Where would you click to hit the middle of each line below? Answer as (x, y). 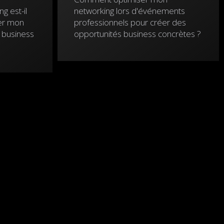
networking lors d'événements (129, 11)
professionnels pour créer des (130, 22)
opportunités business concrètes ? (137, 34)
